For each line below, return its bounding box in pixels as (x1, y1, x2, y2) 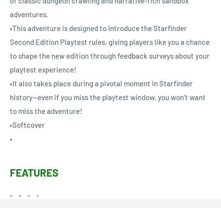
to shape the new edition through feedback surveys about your (10, 51, 210, 61)
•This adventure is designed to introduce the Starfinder (10, 24, 187, 33)
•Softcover (10, 120, 45, 130)
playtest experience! (10, 65, 76, 74)
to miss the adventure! (10, 107, 82, 116)
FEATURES (10, 166, 59, 179)
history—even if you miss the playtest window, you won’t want (10, 93, 206, 102)
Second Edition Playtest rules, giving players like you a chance (10, 37, 210, 47)
